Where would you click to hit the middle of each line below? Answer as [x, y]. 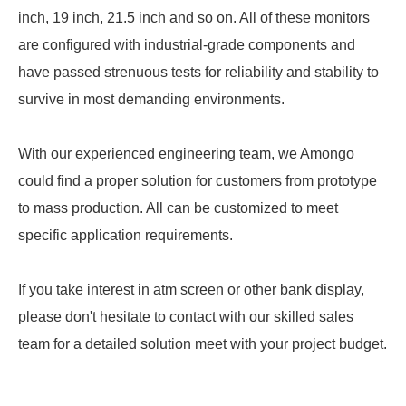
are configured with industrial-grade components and [187, 44]
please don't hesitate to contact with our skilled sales [186, 316]
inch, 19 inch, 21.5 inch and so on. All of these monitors [194, 17]
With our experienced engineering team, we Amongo [186, 153]
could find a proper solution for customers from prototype [198, 180]
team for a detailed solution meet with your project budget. [203, 343]
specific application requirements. [126, 235]
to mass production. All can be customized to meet [178, 208]
